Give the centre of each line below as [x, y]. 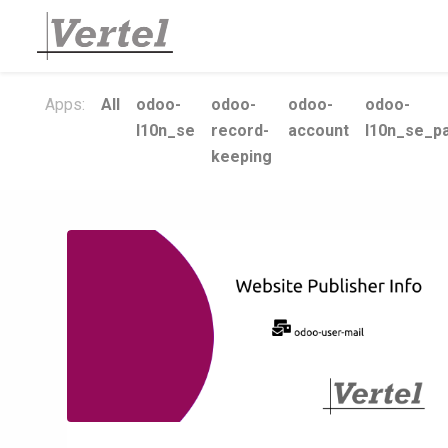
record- [240, 130]
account [318, 130]
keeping [241, 156]
